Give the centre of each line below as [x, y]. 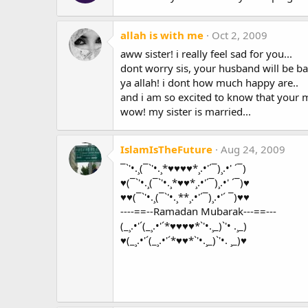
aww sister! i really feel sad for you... [206, 53]
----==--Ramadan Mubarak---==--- [198, 211]
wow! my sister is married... [186, 111]
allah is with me [162, 35]
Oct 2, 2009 [240, 35]
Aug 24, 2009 [253, 149]
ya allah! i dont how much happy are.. [209, 82]
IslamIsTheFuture [166, 149]
